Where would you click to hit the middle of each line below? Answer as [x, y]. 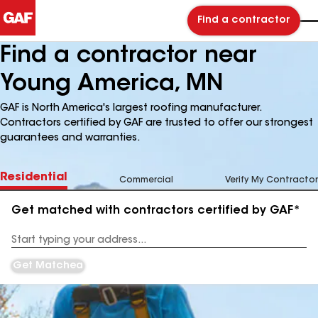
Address [29, 245]
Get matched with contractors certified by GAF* [156, 211]
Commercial [146, 180]
